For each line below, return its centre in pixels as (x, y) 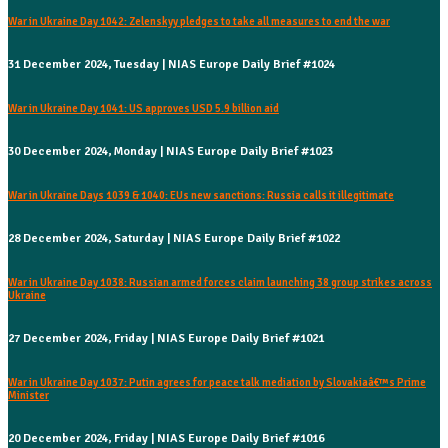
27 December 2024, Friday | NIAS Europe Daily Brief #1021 (166, 338)
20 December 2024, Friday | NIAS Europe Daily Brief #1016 (166, 438)
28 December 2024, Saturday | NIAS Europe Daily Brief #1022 (174, 238)
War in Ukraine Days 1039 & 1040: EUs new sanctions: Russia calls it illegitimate (201, 195)
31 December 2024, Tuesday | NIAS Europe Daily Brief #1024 (171, 64)
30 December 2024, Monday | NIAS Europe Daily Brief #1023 (170, 151)
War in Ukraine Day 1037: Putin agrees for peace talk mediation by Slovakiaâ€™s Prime (217, 382)
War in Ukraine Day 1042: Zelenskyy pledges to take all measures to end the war (199, 21)
